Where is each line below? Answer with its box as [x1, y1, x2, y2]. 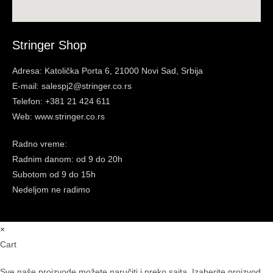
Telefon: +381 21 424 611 [12, 96, 110, 106]
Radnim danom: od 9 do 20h [12, 154, 122, 164]
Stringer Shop [12, 38, 87, 52]
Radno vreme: [12, 138, 67, 149]
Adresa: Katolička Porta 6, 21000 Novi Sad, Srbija [12, 65, 203, 76]
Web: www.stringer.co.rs [12, 111, 105, 121]
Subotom [12, 169, 49, 179]
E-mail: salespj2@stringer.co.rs [12, 80, 132, 91]
